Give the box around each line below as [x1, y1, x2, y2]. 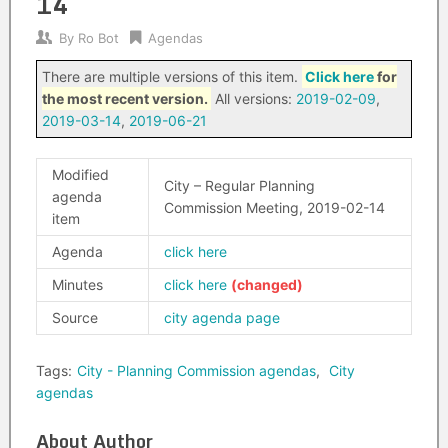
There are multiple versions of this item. [41, 68, 302, 85]
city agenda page [163, 309, 280, 326]
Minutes [51, 276, 103, 293]
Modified [51, 166, 109, 183]
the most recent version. [41, 90, 208, 107]
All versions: [210, 90, 296, 107]
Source [51, 309, 98, 326]
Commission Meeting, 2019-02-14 [163, 199, 385, 216]
